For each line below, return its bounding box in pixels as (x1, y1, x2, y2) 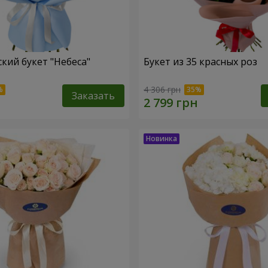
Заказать (72, 89, 115, 102)
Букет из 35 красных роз (144, 55, 257, 69)
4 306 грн (144, 83, 181, 95)
